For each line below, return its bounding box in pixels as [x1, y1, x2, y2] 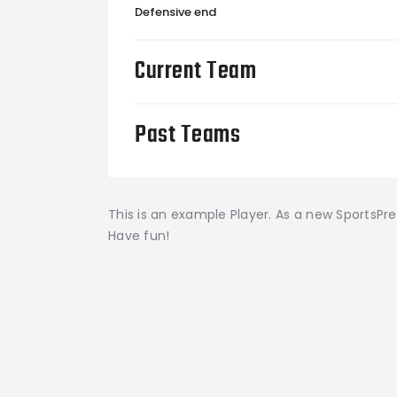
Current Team [135, 52, 256, 91]
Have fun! [108, 227, 170, 245]
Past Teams [135, 116, 240, 155]
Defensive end [135, 4, 216, 21]
